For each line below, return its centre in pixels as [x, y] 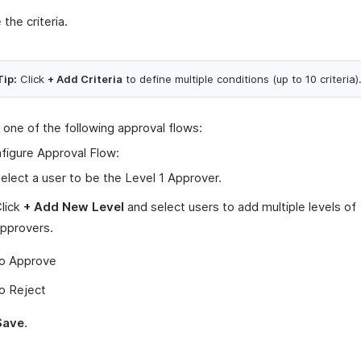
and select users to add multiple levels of [240, 207]
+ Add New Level [74, 207]
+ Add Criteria [85, 79]
